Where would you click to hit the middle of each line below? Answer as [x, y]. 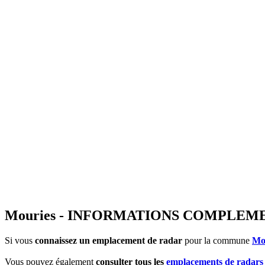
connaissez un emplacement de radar [109, 241]
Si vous [20, 241]
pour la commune [217, 241]
